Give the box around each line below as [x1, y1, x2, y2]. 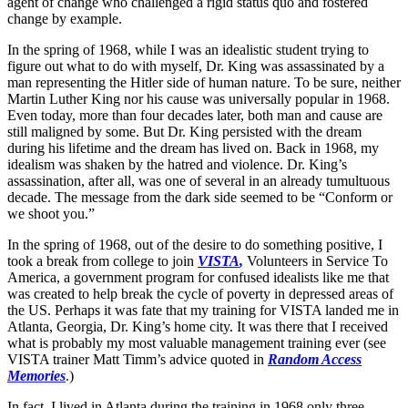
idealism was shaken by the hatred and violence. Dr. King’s [7, 156, 347, 172]
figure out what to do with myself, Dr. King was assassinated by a [7, 57, 384, 74]
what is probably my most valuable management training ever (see [7, 334, 386, 351]
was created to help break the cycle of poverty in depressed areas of [7, 285, 393, 301]
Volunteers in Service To [243, 252, 388, 269]
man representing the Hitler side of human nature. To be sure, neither [7, 74, 401, 90]
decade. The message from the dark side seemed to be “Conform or [7, 189, 393, 205]
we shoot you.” [7, 205, 95, 221]
